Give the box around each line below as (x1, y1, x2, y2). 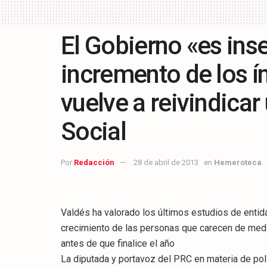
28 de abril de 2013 (133, 158, 198, 167)
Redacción (74, 158, 114, 167)
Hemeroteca (214, 158, 262, 167)
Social (61, 117, 126, 147)
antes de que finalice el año (61, 238, 175, 250)
